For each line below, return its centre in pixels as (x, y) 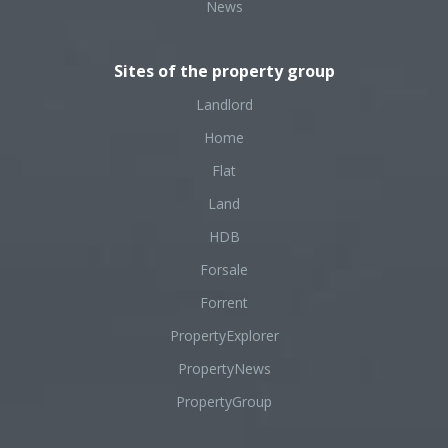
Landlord (224, 104)
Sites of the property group (224, 71)
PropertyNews (224, 368)
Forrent (224, 302)
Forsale (224, 269)
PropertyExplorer (224, 335)
